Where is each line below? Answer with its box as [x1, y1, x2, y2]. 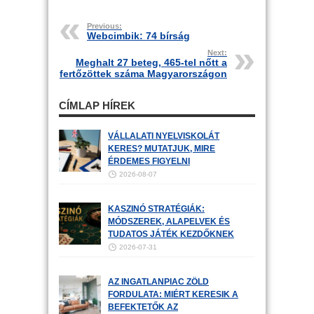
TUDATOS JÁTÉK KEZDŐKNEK [108, 229, 234, 239]
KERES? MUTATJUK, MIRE [108, 144, 215, 153]
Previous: [87, 22, 122, 30]
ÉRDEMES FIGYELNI [108, 156, 190, 166]
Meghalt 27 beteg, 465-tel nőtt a [76, 57, 227, 68]
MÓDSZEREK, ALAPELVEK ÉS [108, 217, 230, 226]
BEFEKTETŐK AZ [108, 302, 178, 312]
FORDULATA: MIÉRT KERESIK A [108, 289, 238, 299]
